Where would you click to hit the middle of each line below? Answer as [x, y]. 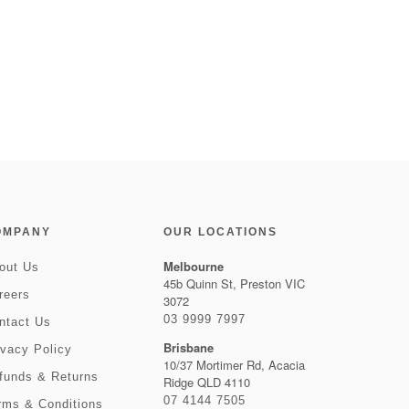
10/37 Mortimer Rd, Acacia [234, 365]
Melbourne [193, 266]
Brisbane [188, 347]
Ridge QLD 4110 [206, 382]
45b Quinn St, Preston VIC [234, 283]
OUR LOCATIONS [220, 232]
